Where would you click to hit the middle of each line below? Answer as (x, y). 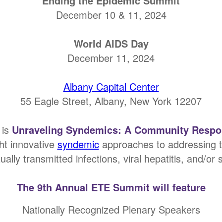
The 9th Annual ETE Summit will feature (111, 187)
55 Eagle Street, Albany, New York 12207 (111, 101)
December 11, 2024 (111, 58)
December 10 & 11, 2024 (111, 15)
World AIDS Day (111, 43)
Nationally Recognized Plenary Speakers (111, 209)
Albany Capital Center (111, 86)
